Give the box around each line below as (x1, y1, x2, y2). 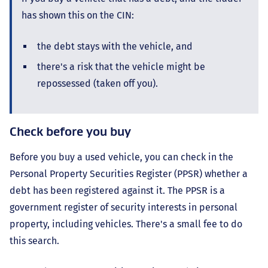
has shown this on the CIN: (22, 10, 134, 22)
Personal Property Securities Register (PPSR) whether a (10, 168, 248, 180)
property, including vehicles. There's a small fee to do (10, 218, 242, 230)
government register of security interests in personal (10, 202, 237, 214)
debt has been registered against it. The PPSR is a (10, 185, 225, 197)
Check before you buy (10, 124, 131, 139)
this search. (10, 235, 59, 247)
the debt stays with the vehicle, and (37, 41, 193, 53)
